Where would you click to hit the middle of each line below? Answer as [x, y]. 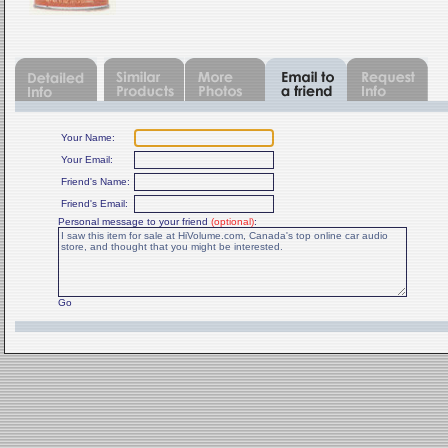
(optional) [232, 221]
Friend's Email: [94, 203]
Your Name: [88, 137]
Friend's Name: [95, 181]
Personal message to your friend [134, 221]
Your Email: [87, 159]
